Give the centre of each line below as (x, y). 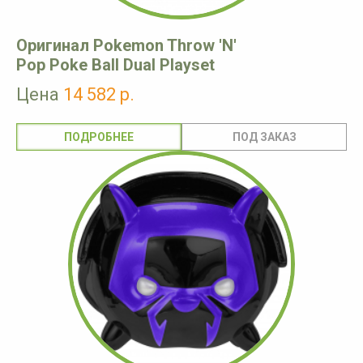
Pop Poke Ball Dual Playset (115, 65)
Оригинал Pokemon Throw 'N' (126, 46)
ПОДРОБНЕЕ (99, 137)
